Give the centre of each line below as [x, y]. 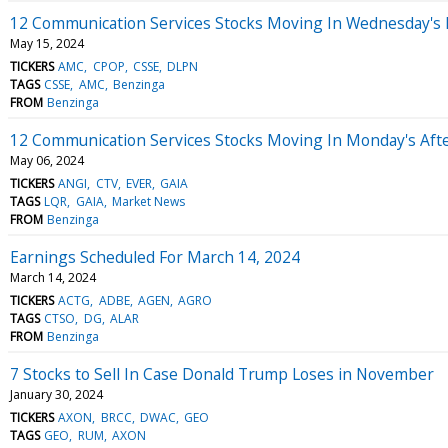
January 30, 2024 [56, 394]
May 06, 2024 [47, 160]
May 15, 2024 [47, 43]
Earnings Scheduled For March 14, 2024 [155, 256]
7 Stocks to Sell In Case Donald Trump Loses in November [222, 373]
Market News [148, 201]
